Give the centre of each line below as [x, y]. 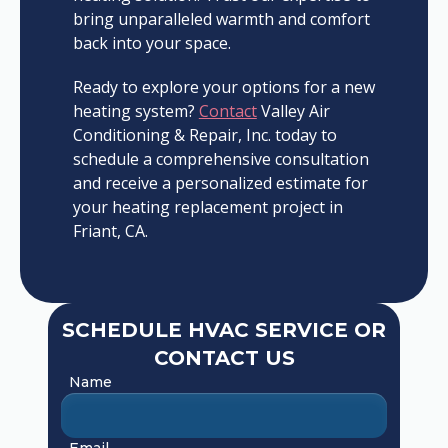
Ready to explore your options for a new [223, 87]
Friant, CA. [110, 231]
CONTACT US [224, 357]
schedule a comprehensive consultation [220, 159]
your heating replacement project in [207, 207]
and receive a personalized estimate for [220, 183]
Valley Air [293, 111]
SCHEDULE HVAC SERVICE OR [224, 329]
